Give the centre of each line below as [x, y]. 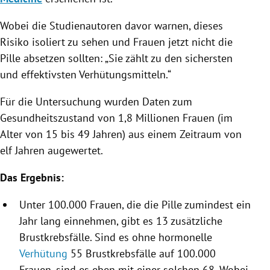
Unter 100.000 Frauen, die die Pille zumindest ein [135, 204]
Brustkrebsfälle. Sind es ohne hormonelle [116, 237]
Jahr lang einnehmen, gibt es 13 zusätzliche [121, 221]
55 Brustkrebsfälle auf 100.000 [142, 253]
